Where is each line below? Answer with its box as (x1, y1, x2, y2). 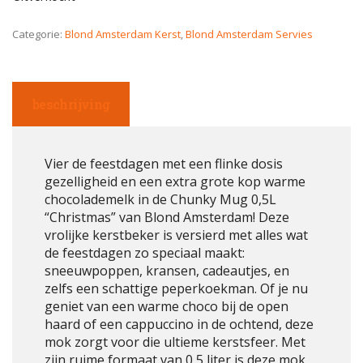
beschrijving (32, 96, 110, 113)
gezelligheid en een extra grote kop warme (45, 173, 305, 191)
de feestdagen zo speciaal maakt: (45, 244, 245, 263)
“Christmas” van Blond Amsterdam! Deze (45, 208, 289, 227)
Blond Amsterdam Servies (186, 27, 313, 42)
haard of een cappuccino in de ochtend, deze (45, 315, 314, 334)
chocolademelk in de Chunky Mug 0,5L (45, 190, 276, 209)
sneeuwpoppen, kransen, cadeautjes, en (45, 262, 289, 280)
